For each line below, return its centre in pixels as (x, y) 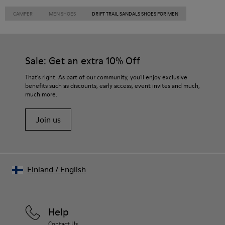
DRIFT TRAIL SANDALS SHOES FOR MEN (135, 14)
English (73, 169)
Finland (40, 169)
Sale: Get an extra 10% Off (83, 61)
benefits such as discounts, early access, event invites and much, (113, 86)
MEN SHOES (62, 14)
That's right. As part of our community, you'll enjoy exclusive (106, 77)
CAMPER (23, 14)
